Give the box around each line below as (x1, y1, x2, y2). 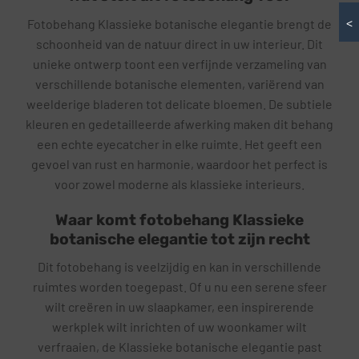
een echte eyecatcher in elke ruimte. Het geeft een (37, 135, 322, 151)
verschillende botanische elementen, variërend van (34, 75, 325, 91)
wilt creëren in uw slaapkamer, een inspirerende (45, 299, 314, 315)
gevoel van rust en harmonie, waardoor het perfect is (31, 155, 328, 171)
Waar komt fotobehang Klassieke (55, 210, 304, 229)
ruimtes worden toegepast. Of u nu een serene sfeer (32, 279, 327, 295)
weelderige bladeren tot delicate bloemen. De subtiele (26, 95, 333, 111)
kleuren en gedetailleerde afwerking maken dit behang (26, 115, 333, 131)
